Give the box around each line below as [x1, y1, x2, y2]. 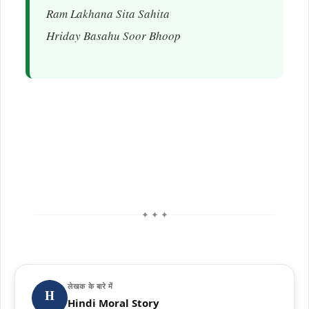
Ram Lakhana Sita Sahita [46, 7, 170, 26]
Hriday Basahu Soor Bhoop [46, 29, 181, 48]
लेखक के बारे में [68, 281, 113, 291]
